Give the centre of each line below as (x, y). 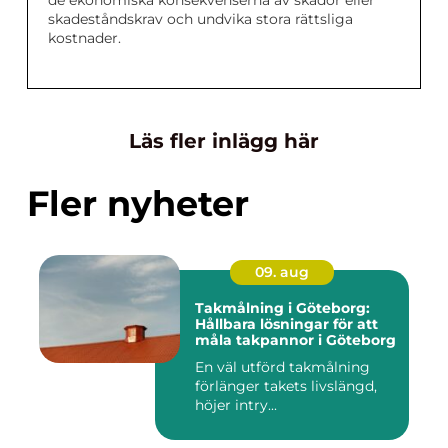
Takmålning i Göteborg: (282, 308)
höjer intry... (236, 405)
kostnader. (84, 38)
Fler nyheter (138, 203)
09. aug (282, 272)
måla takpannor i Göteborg (295, 340)
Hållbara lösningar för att (286, 324)
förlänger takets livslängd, (286, 386)
